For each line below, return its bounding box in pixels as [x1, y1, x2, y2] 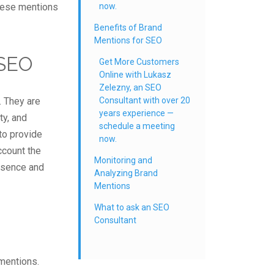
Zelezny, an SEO [99, 83, 161, 92]
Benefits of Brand [94, 23, 162, 32]
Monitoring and [94, 155, 152, 165]
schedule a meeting [99, 121, 175, 131]
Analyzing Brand [94, 168, 158, 178]
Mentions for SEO [94, 35, 162, 45]
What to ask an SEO [94, 202, 169, 212]
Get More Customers [99, 57, 179, 67]
